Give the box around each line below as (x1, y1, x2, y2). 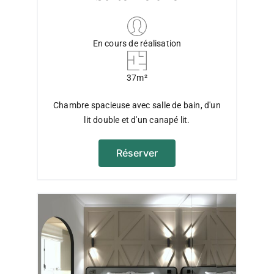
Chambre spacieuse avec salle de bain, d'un (53, 100, 221, 111)
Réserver (116, 147, 158, 160)
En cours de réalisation (92, 39, 182, 49)
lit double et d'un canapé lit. (84, 115, 190, 125)
